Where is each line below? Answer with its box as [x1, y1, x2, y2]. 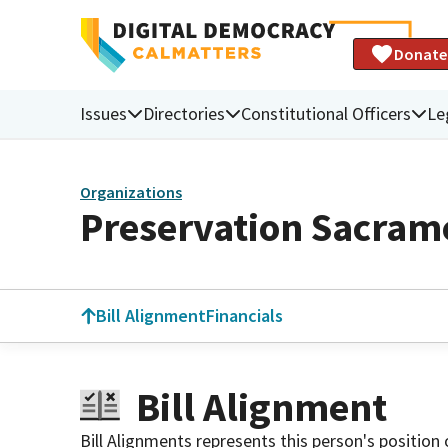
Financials [206, 304, 283, 327]
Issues [80, 101, 127, 125]
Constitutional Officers [241, 101, 411, 125]
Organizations [80, 182, 182, 203]
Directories [143, 101, 225, 125]
